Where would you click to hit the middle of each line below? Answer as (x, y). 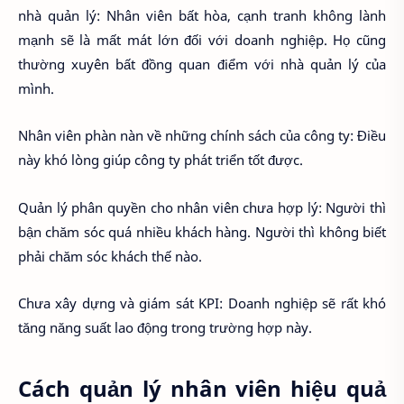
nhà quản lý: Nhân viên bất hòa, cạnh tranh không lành (202, 15)
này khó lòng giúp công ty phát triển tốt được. (161, 160)
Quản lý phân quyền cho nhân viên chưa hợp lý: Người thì (202, 207)
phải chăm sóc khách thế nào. (110, 256)
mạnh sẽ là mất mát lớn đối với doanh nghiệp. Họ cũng (202, 39)
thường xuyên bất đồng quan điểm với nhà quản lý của (202, 64)
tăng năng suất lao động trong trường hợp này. (165, 328)
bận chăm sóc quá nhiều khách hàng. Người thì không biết (202, 231)
